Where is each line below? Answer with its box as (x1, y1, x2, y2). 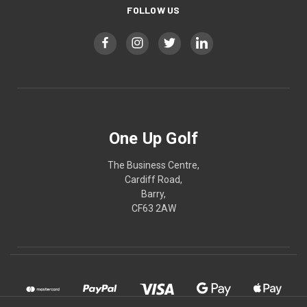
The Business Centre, (108, 159, 199, 171)
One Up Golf (108, 128, 199, 148)
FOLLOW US (127, 3, 180, 16)
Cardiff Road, (125, 173, 182, 185)
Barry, (141, 188, 166, 199)
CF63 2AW (131, 202, 176, 214)
